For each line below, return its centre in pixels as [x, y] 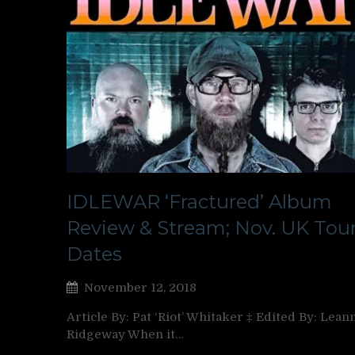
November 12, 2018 [140, 287]
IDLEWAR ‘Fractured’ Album [199, 201]
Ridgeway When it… [125, 334]
